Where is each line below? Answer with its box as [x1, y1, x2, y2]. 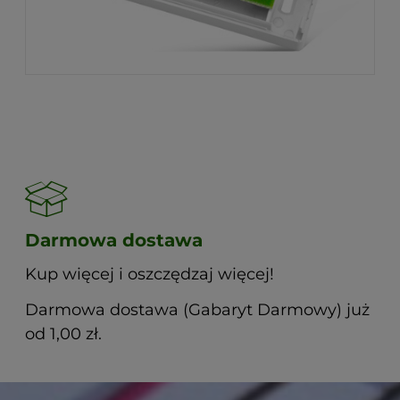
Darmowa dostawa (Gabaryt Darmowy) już [25, 299, 370, 320]
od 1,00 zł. [25, 323, 102, 344]
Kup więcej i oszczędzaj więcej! [25, 264, 274, 285]
